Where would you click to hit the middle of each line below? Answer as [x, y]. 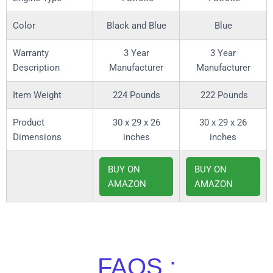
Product [29, 123]
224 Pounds [136, 95]
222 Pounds [223, 95]
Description [36, 68]
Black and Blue [136, 26]
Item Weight [37, 95]
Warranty [31, 53]
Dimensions [37, 137]
